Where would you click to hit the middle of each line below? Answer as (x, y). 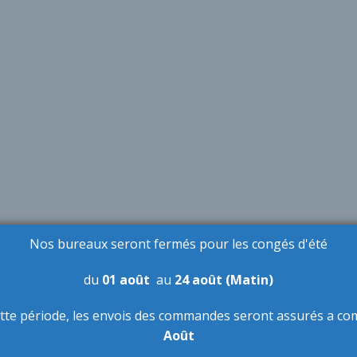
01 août (127, 280)
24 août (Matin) (224, 280)
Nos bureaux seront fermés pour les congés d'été (178, 244)
